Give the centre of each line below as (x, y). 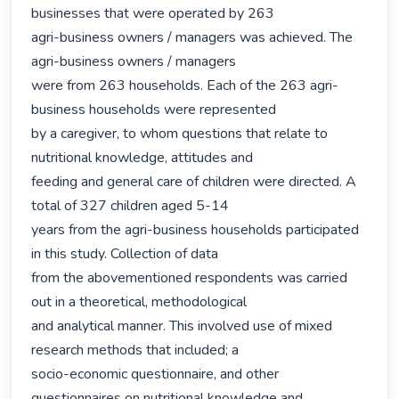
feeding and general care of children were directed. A (194, 182)
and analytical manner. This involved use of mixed (182, 326)
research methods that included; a (135, 350)
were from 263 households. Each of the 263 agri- (185, 86)
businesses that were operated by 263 (153, 14)
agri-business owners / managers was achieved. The (192, 38)
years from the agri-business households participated (195, 230)
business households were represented (154, 110)
